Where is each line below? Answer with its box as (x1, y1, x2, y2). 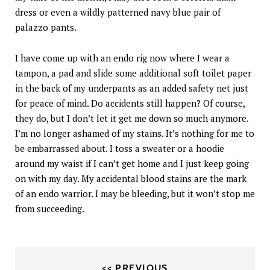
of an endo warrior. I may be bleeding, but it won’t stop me (15, 187, 255, 200)
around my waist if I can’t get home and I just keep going (15, 157, 249, 170)
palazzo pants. (15, 21, 77, 34)
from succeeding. (15, 202, 84, 215)
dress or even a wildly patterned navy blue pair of (15, 6, 221, 19)
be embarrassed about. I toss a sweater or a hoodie (15, 142, 224, 155)
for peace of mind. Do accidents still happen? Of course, (15, 97, 245, 110)
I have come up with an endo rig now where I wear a (15, 52, 230, 64)
